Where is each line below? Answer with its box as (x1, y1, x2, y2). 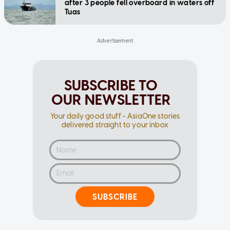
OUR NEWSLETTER (51, 91, 171, 109)
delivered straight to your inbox (62, 121, 168, 130)
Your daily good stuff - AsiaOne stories (50, 112, 180, 121)
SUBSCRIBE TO (64, 76, 158, 94)
